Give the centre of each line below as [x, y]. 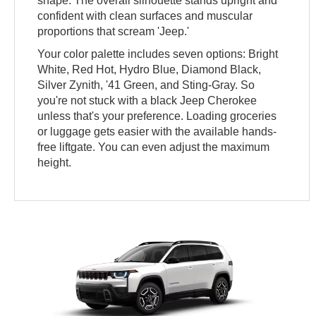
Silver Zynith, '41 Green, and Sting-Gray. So [146, 85]
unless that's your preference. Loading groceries [157, 116]
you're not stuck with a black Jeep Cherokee [147, 101]
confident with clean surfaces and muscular [145, 16]
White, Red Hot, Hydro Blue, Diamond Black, [150, 70]
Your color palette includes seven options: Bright [158, 54]
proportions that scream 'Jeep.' [114, 32]
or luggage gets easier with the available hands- [157, 132]
